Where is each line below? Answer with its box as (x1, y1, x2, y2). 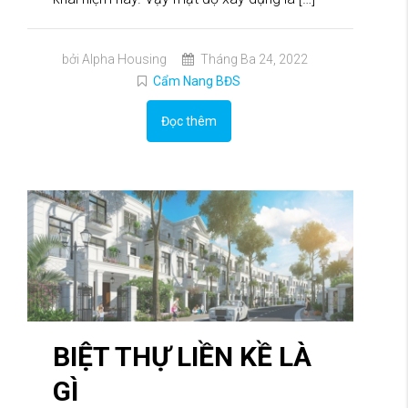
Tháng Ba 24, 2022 (197, 52, 308, 67)
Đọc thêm (161, 114, 217, 129)
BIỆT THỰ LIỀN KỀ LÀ (53, 340, 311, 372)
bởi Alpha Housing (61, 52, 167, 67)
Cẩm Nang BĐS (153, 74, 240, 89)
